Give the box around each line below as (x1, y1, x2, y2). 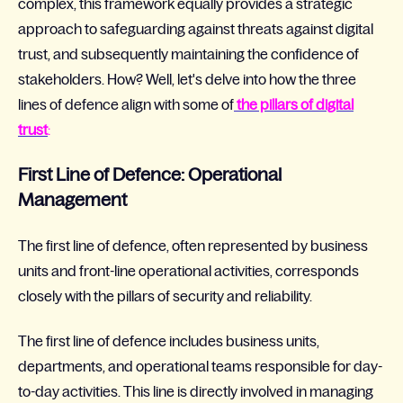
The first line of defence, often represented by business (18, 237, 368, 254)
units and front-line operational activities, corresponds (18, 262, 359, 279)
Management (18, 190, 127, 210)
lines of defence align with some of (18, 95, 234, 112)
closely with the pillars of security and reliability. (18, 287, 312, 304)
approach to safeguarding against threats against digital (18, 20, 373, 37)
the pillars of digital (234, 95, 354, 112)
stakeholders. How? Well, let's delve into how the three (18, 70, 356, 87)
